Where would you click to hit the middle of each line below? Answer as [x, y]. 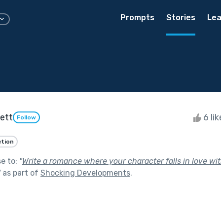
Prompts [137, 18]
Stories [181, 18]
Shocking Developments [85, 173]
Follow [26, 118]
